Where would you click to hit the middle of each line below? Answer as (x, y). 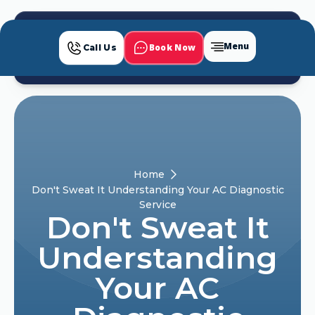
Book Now (172, 47)
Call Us (99, 47)
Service (157, 205)
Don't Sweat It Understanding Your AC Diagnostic (157, 190)
